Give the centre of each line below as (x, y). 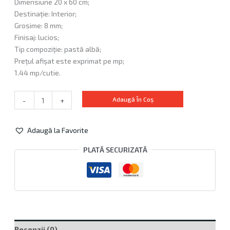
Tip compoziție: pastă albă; (57, 49)
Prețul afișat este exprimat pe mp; (69, 61)
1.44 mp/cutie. (37, 73)
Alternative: (33, 150)
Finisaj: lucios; (36, 37)
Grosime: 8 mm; (38, 26)
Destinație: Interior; (45, 14)
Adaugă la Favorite (57, 130)
